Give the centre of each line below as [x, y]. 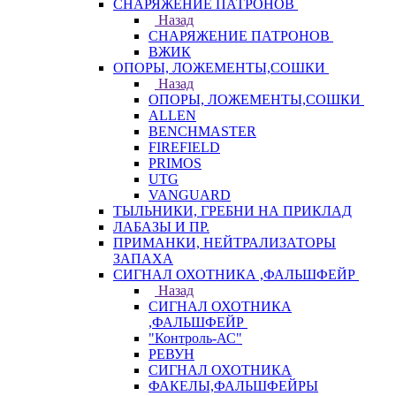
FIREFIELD [184, 147]
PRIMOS [175, 163]
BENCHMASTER [202, 131]
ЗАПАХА [143, 259]
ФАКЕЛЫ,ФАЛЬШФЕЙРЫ [233, 386]
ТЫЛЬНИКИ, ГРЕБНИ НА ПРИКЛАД [232, 211]
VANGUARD [190, 195]
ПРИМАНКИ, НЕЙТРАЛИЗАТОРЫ [225, 243]
